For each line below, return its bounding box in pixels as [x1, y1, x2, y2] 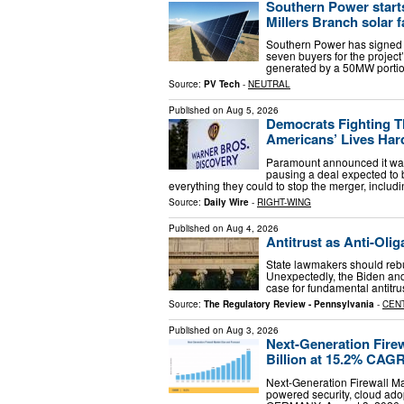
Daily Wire [204, 195, 249, 208]
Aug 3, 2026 [226, 324, 279, 337]
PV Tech [204, 78, 240, 91]
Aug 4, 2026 [226, 221, 279, 234]
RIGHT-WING [257, 195, 311, 208]
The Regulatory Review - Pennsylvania [204, 298, 374, 311]
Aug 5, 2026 [226, 104, 279, 117]
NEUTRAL [248, 78, 290, 91]
